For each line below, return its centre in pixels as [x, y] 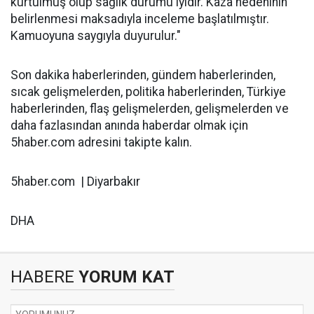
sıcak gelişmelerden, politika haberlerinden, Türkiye [148, 92]
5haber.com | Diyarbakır [75, 182]
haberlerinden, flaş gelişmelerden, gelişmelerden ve [150, 109]
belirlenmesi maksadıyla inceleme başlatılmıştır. [140, 19]
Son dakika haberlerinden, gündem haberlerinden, [143, 75]
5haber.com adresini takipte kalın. [101, 142]
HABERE [42, 277]
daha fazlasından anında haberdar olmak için [129, 125]
